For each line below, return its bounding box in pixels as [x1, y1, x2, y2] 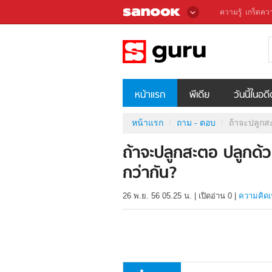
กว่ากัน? [123, 161, 177, 188]
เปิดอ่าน [199, 191, 228, 201]
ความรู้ [220, 8, 242, 16]
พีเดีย [189, 87, 209, 103]
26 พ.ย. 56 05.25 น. [123, 191, 192, 201]
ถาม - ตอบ [177, 117, 216, 127]
